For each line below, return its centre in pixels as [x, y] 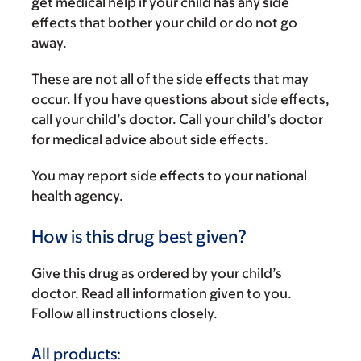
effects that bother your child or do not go [164, 23]
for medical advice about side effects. [150, 139]
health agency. [77, 196]
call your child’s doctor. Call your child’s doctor [177, 119]
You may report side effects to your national [169, 176]
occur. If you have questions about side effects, [180, 99]
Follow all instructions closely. [124, 313]
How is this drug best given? [139, 237]
